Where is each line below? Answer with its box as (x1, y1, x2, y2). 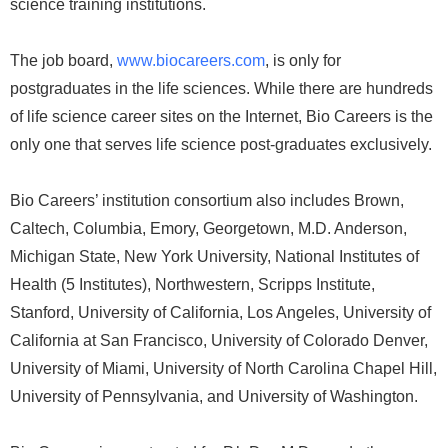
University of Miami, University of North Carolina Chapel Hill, (10, 360, 437, 377)
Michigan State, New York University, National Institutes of (10, 248, 419, 265)
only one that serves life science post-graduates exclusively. (10, 136, 432, 153)
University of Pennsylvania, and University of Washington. (10, 388, 418, 405)
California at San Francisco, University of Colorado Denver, (10, 332, 428, 349)
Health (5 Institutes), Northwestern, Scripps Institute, (10, 276, 375, 293)
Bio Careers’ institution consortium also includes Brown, (10, 192, 404, 209)
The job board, (10, 52, 117, 69)
